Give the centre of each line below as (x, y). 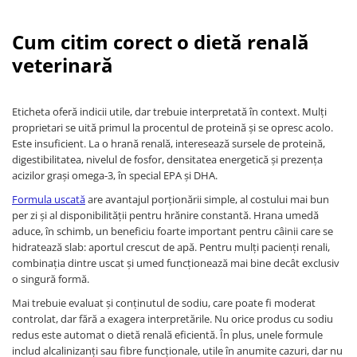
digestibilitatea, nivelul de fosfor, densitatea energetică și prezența (167, 159)
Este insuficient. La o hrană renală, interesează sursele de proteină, (169, 143)
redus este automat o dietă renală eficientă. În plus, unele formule (167, 334)
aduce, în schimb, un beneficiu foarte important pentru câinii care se (173, 231)
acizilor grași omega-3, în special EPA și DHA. (115, 175)
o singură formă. (51, 279)
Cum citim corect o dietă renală (161, 41)
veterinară (63, 65)
